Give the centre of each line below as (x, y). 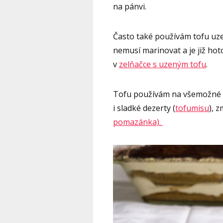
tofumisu (192, 108)
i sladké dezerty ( (144, 108)
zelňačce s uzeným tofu (163, 64)
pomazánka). (138, 122)
